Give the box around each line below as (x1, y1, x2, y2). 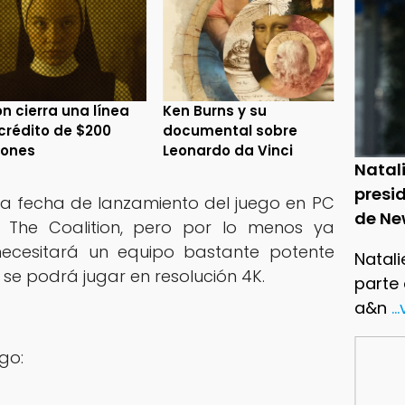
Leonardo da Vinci (163, 140, 294, 160)
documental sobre (163, 120, 298, 140)
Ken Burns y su (163, 100, 268, 120)
